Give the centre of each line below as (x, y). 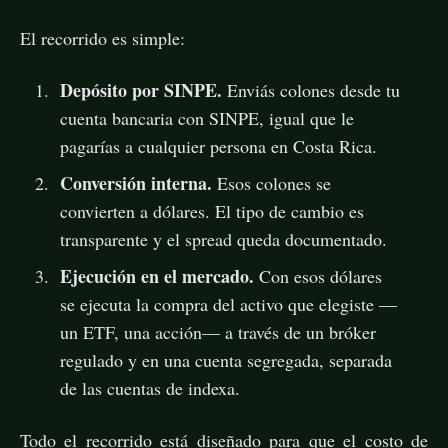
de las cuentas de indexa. (149, 387)
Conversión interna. (135, 182)
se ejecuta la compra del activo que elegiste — (228, 303)
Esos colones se (271, 182)
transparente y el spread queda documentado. (223, 238)
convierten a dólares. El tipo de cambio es (211, 210)
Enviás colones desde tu (310, 89)
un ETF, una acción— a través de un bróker (217, 331)
